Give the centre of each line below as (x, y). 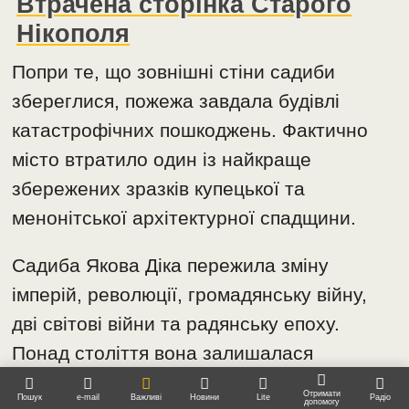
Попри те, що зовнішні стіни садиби (174, 72)
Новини (204, 398)
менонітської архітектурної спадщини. (184, 218)
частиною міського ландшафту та (164, 383)
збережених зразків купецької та (159, 189)
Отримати (321, 393)
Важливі (146, 398)
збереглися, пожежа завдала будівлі (176, 101)
